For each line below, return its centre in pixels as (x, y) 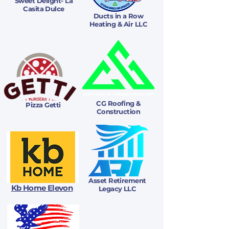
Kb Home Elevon (42, 188)
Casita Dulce (44, 9)
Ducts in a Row (118, 16)
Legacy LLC (117, 189)
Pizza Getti (43, 105)
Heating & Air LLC (118, 24)
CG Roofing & (118, 103)
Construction (118, 111)
